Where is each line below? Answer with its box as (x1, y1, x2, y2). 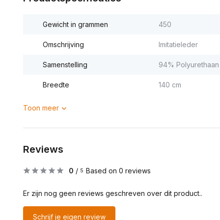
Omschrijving (43, 40, 84, 49)
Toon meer (23, 104, 59, 112)
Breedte (43, 81, 69, 89)
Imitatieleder (158, 40, 198, 49)
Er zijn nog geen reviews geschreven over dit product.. (23, 189, 202, 197)
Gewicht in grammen (43, 20, 108, 28)
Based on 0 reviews (86, 166, 151, 175)
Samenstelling (43, 60, 87, 69)
